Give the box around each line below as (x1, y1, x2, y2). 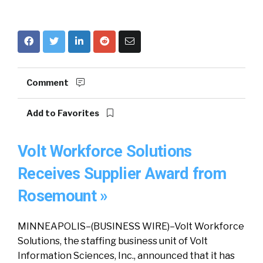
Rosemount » (18, 187, 108, 205)
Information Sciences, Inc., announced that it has (18, 250, 235, 261)
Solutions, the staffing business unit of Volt (18, 235, 208, 247)
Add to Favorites (26, 108, 101, 119)
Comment (26, 77, 70, 88)
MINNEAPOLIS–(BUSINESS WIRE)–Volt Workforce (18, 221, 244, 232)
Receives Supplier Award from (18, 164, 226, 183)
